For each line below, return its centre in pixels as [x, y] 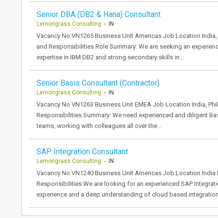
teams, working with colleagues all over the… [99, 126]
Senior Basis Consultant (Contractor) [98, 83]
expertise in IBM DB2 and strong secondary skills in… [110, 57]
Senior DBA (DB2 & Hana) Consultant [99, 14]
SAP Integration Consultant [82, 152]
